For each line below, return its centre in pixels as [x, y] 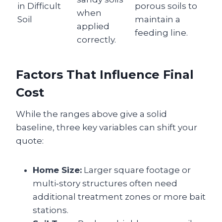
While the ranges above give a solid [91, 114]
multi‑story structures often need [105, 183]
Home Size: [57, 170]
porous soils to [166, 6]
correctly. [96, 40]
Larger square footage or [136, 170]
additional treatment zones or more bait [119, 197]
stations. [51, 210]
